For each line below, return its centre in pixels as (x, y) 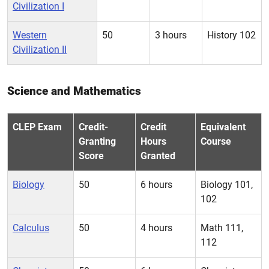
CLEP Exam (37, 127)
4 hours (156, 228)
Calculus (31, 228)
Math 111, (222, 228)
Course (216, 141)
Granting (97, 141)
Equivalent (223, 127)
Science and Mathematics (74, 91)
